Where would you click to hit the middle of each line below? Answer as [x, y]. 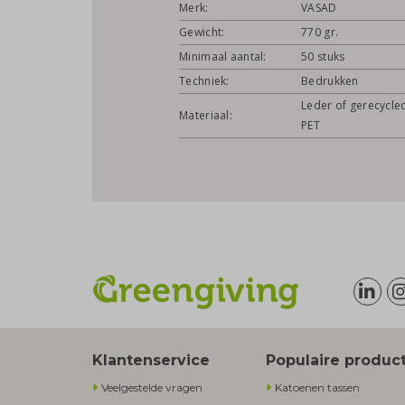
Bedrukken [330, 81]
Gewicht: [202, 33]
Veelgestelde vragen [152, 388]
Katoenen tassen [318, 388]
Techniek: [204, 81]
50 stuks [323, 57]
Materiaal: [206, 116]
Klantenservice [151, 361]
